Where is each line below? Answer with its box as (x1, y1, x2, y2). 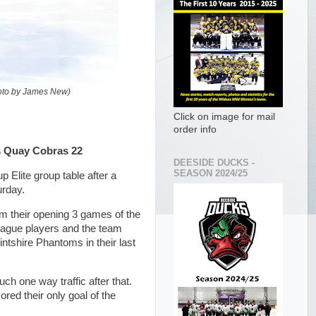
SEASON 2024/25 (174, 168, 248, 179)
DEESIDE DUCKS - (174, 157, 255, 169)
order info (174, 124, 217, 135)
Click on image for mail (174, 111, 275, 123)
